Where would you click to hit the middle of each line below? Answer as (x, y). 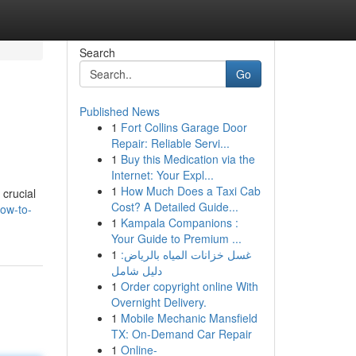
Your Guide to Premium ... (176, 238)
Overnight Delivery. (159, 302)
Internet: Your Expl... (162, 175)
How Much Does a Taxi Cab (190, 191)
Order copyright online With (189, 286)
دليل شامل (136, 270)
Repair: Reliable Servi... (170, 143)
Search (97, 52)
